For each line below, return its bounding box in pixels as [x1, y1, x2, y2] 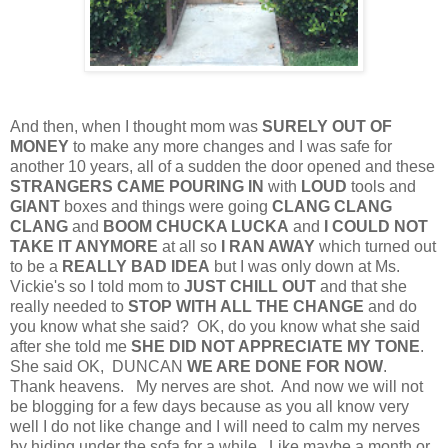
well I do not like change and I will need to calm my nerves [10, 417, 420, 435]
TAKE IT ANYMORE [10, 237, 158, 255]
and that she [316, 277, 407, 295]
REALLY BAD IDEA [62, 257, 210, 275]
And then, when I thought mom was [10, 117, 262, 135]
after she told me [10, 337, 131, 355]
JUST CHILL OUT [184, 277, 316, 295]
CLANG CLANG [272, 197, 392, 215]
